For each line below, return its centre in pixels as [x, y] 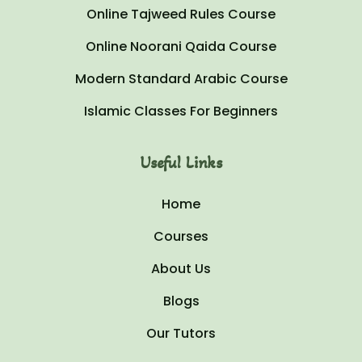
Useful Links [181, 162]
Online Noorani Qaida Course [181, 46]
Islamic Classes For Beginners [181, 111]
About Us [181, 268]
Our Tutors [181, 333]
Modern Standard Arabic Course [181, 78]
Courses [181, 236]
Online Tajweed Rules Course [181, 14]
